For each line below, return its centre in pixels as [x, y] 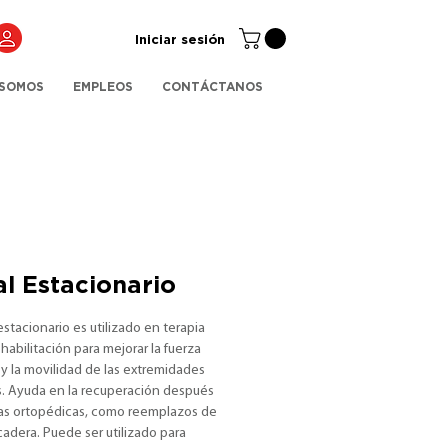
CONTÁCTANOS [213, 87]
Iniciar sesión [180, 38]
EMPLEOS [103, 87]
